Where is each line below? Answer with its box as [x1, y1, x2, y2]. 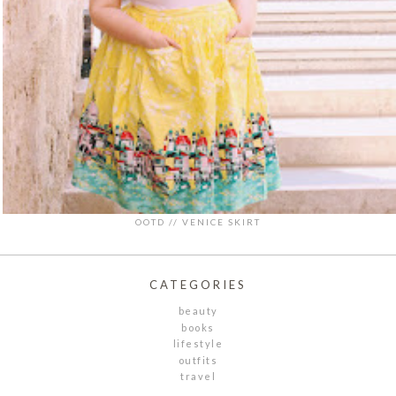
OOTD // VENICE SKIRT [135, 216, 261, 227]
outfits [178, 354, 218, 366]
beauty [178, 305, 218, 317]
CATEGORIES [149, 277, 247, 292]
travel [180, 370, 216, 383]
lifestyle [172, 338, 224, 350]
